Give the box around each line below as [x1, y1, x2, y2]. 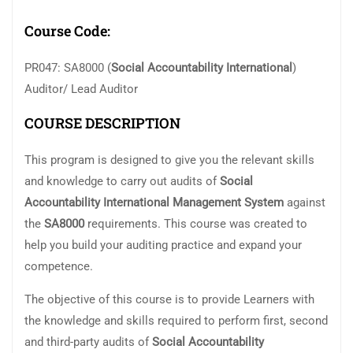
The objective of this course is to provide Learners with [24, 292, 314, 307]
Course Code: [24, 20, 110, 40]
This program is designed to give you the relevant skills [24, 153, 314, 168]
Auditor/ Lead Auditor [24, 82, 138, 97]
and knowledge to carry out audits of [24, 174, 220, 189]
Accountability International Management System [24, 195, 287, 210]
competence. [24, 259, 93, 274]
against [287, 195, 325, 210]
